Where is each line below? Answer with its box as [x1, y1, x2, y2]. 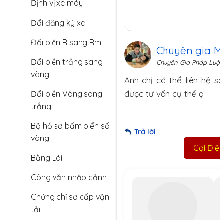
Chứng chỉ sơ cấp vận [31, 192, 109, 202]
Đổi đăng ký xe [31, 18, 85, 27]
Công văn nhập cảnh [31, 172, 107, 182]
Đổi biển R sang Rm [31, 37, 101, 47]
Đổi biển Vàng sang [31, 89, 102, 99]
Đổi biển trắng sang [31, 57, 103, 67]
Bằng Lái [31, 153, 62, 163]
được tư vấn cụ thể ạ [124, 88, 204, 99]
